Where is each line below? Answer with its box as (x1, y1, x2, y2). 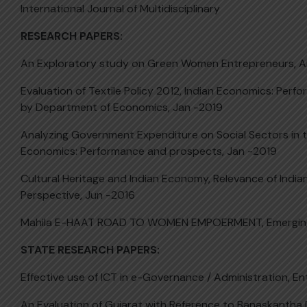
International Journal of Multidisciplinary (21, 1, 220, 16)
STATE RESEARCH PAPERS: (21, 243, 160, 257)
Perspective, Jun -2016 (21, 188, 135, 202)
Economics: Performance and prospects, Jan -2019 (21, 144, 277, 158)
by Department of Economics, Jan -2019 (21, 100, 223, 114)
